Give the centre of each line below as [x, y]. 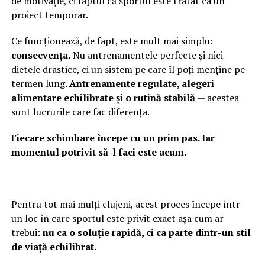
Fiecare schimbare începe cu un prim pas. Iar [113, 138]
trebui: [27, 232]
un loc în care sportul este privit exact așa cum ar [117, 218]
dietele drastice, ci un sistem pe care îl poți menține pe [128, 69]
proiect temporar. [49, 14]
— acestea [217, 97]
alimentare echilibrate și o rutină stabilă [103, 97]
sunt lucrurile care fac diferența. [80, 112]
